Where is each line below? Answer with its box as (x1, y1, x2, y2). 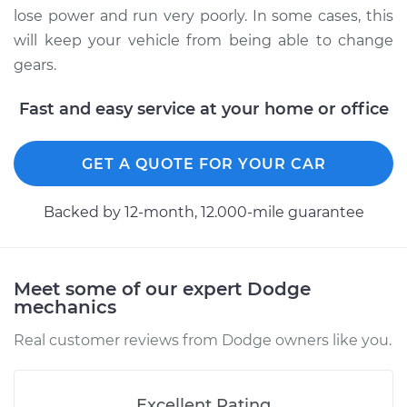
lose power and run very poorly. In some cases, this (14, 7, 393, 25)
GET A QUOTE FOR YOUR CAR (81, 155, 326, 173)
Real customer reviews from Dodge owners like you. (14, 332, 392, 349)
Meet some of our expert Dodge (14, 278, 311, 300)
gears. (14, 56, 56, 74)
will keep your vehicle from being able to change (14, 32, 393, 49)
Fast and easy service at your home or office (18, 99, 389, 119)
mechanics (14, 296, 116, 318)
